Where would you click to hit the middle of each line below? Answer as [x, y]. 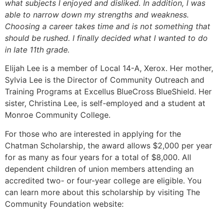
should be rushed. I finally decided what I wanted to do [106, 38]
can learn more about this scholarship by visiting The [102, 192]
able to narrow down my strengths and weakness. [97, 14]
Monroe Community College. [58, 115]
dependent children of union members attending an [99, 169]
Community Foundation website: [64, 204]
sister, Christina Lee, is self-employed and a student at [105, 103]
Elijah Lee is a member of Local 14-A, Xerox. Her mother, [109, 68]
